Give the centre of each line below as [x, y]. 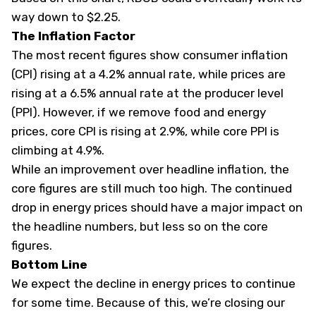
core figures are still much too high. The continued [152, 188]
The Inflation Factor [73, 36]
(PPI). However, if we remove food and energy [139, 112]
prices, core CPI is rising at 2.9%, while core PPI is [145, 131]
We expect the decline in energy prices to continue [153, 283]
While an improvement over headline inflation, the [150, 169]
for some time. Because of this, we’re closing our [148, 302]
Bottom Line [49, 264]
